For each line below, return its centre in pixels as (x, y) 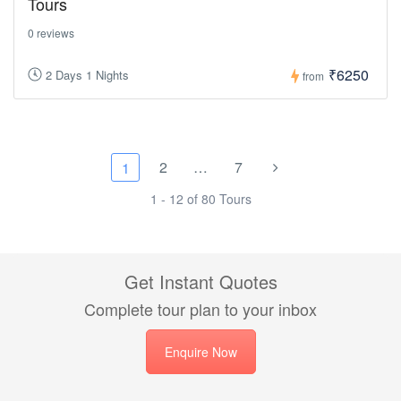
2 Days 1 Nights (87, 75)
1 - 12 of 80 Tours (200, 199)
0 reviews (51, 32)
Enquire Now (200, 352)
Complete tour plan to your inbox (200, 309)
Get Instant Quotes (200, 282)
